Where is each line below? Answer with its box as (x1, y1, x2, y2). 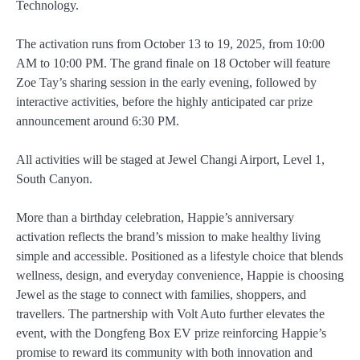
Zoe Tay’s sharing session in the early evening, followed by (16, 75, 317, 89)
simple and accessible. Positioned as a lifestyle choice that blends (16, 248, 343, 263)
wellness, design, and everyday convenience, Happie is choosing (16, 268, 344, 282)
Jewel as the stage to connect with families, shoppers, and (16, 287, 306, 301)
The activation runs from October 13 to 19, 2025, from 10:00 (16, 36, 325, 51)
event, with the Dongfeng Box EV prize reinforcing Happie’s (16, 325, 326, 340)
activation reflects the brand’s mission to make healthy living (16, 229, 321, 243)
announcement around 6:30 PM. (16, 113, 179, 128)
